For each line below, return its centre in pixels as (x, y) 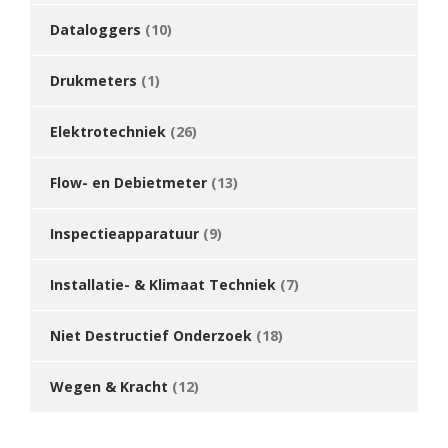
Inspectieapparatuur (124, 233)
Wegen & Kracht (109, 386)
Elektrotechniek (108, 131)
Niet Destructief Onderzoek (151, 335)
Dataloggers (95, 29)
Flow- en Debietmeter (128, 182)
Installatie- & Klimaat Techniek (163, 284)
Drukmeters (93, 80)
